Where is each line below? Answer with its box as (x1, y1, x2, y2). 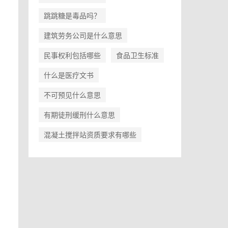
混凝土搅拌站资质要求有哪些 (44, 130, 136, 139)
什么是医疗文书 (44, 70, 94, 79)
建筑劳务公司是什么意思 (44, 31, 122, 40)
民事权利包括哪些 (44, 50, 101, 60)
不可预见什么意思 (44, 90, 101, 99)
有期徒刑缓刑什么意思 (44, 110, 115, 119)
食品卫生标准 (116, 50, 159, 60)
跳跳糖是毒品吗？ (44, 11, 101, 20)
